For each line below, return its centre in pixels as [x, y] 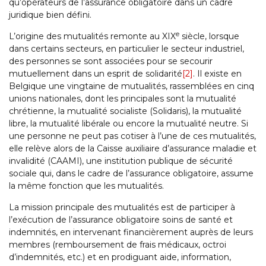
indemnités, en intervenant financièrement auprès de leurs [131, 232]
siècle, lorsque [209, 37]
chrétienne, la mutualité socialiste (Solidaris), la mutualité [125, 111]
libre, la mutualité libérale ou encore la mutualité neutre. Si [129, 124]
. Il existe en [217, 74]
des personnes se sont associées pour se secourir [111, 61]
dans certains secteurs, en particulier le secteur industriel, [126, 49]
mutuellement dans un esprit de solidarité [96, 74]
